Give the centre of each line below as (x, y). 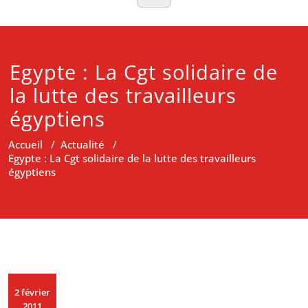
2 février (32, 292)
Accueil (25, 144)
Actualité (82, 144)
